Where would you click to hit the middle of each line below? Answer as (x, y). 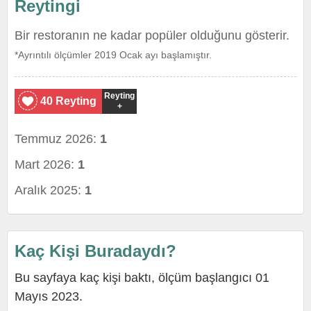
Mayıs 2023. (49, 296)
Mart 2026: (46, 165)
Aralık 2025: (50, 190)
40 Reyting (68, 101)
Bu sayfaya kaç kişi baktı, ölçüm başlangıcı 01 (142, 278)
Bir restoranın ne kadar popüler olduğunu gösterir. (152, 35)
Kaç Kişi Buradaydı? (95, 251)
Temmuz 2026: (57, 139)
